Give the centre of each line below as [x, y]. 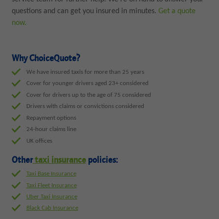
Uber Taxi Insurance [52, 197]
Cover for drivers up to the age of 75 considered [88, 95]
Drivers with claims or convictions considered [85, 107]
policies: [102, 160]
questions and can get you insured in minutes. [84, 11]
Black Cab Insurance [52, 208]
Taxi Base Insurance [51, 174]
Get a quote [176, 11]
